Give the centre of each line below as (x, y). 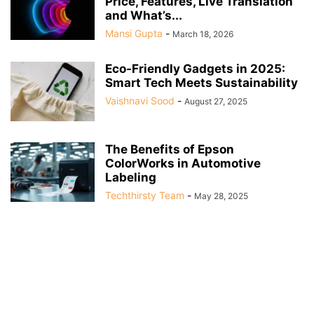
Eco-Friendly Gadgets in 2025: (195, 69)
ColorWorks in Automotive (183, 164)
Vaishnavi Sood (140, 101)
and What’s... (144, 16)
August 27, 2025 (216, 102)
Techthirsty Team (145, 196)
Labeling (131, 178)
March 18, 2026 (203, 34)
